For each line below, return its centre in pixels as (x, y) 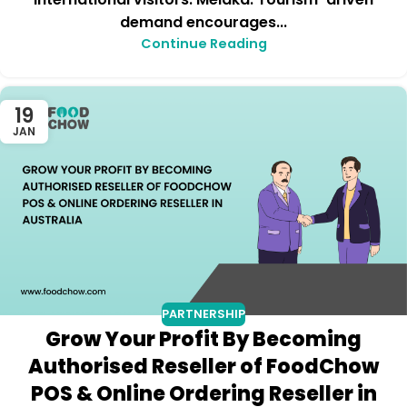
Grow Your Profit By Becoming (203, 339)
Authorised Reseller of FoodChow (203, 366)
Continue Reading (203, 44)
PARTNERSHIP (203, 314)
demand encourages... (203, 23)
